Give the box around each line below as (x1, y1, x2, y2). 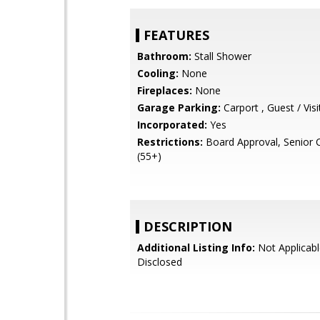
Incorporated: (137, 118, 207, 131)
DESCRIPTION (144, 218, 232, 235)
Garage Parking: (137, 101, 221, 114)
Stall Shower (191, 49, 251, 63)
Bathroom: (137, 49, 191, 63)
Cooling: (137, 66, 179, 80)
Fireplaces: (137, 84, 192, 97)
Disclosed (137, 255, 182, 269)
